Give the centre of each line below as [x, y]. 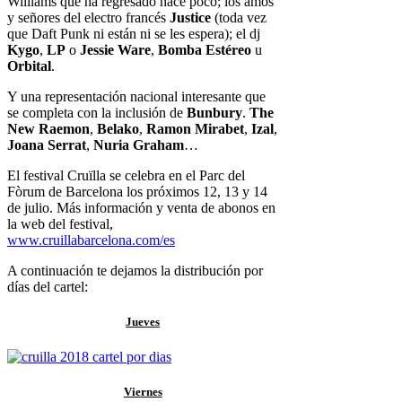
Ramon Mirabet [195, 128]
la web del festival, [60, 223]
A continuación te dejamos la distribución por [135, 270]
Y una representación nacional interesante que [136, 96]
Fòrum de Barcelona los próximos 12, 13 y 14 [137, 191]
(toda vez [239, 17]
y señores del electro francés [88, 17]
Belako [118, 128]
